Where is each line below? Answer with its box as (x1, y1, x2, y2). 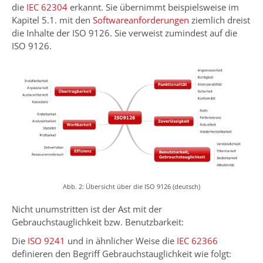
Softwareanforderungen (93, 14, 189, 26)
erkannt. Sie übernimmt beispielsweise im (68, 1, 239, 14)
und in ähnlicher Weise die (65, 235, 177, 247)
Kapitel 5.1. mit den (12, 14, 93, 26)
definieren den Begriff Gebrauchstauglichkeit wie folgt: (12, 248, 231, 260)
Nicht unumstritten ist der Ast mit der (12, 203, 162, 215)
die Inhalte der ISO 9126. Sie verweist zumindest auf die (12, 27, 237, 39)
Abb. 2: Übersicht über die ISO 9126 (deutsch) (63, 183, 200, 191)
